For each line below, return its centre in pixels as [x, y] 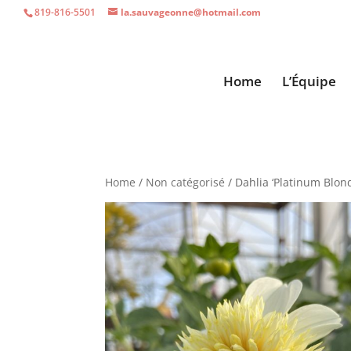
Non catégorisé [186, 182]
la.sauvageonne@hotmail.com [191, 12]
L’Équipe [309, 81]
